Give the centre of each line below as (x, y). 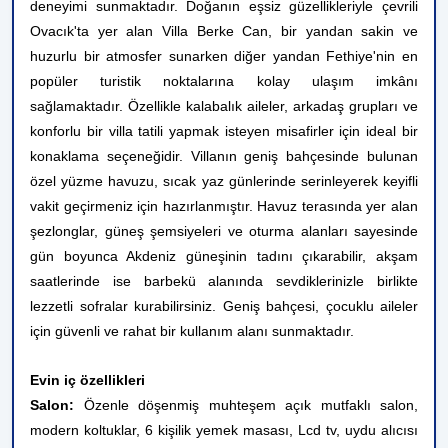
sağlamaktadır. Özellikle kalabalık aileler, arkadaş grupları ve (224, 106)
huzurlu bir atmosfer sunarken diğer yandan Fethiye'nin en (224, 56)
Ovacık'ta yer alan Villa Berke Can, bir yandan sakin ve (224, 31)
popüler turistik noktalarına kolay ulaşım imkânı (224, 81)
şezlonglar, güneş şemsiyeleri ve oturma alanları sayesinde (224, 231)
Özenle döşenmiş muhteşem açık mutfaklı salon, (246, 405)
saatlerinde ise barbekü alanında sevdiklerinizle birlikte (224, 281)
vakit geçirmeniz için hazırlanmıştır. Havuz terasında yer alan (224, 206)
